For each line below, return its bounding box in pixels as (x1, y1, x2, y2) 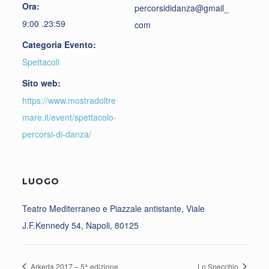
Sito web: (22, 76, 61, 89)
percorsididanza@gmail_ (134, 1, 229, 14)
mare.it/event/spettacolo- (22, 110, 116, 123)
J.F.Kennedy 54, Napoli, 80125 (22, 219, 139, 231)
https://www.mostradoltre (22, 94, 116, 106)
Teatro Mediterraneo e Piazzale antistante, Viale (22, 202, 205, 214)
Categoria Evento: (22, 38, 96, 50)
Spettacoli (22, 55, 59, 68)
